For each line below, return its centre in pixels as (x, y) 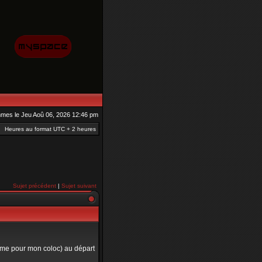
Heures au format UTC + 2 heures (50, 129)
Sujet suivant (79, 186)
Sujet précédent (35, 186)
